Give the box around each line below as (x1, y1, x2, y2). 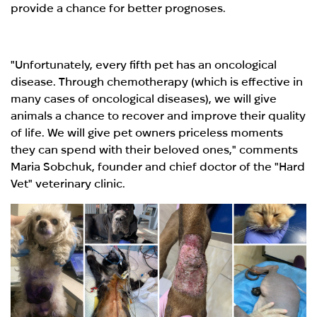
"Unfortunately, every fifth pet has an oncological (11, 58, 277, 71)
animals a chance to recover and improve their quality (11, 109, 306, 122)
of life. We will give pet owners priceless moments (11, 126, 284, 139)
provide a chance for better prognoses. (11, 1, 226, 14)
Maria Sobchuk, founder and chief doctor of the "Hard (11, 160, 306, 173)
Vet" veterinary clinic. (11, 177, 126, 190)
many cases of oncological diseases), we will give (11, 92, 277, 105)
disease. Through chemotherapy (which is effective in (11, 75, 304, 88)
